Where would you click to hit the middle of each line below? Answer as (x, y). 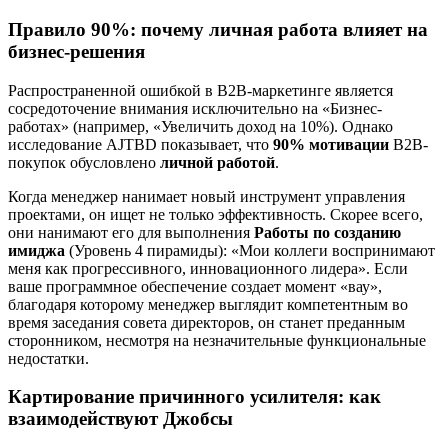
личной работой (217, 162)
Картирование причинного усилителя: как (194, 397)
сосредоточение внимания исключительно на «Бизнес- (195, 108)
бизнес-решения (76, 51)
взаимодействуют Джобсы (120, 419)
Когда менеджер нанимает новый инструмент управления (206, 196)
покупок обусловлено (84, 162)
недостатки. (48, 358)
